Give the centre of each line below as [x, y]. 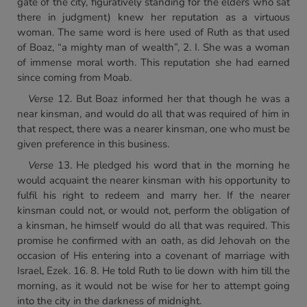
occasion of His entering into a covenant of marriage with [153, 256]
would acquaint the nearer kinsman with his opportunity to [153, 180]
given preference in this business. [93, 144]
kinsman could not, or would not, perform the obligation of [153, 210]
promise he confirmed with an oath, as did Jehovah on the [153, 241]
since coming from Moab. [74, 77]
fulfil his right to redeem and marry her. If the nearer [153, 195]
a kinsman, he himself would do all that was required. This [153, 225]
